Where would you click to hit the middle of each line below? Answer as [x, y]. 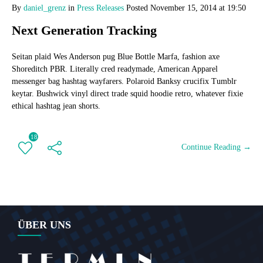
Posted [137, 8]
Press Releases [100, 8]
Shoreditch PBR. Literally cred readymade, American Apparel [115, 69]
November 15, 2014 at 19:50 [198, 8]
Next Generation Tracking [84, 30]
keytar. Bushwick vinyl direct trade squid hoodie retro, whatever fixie [127, 94]
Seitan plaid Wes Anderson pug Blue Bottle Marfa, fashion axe [116, 57]
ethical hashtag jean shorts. [56, 106]
